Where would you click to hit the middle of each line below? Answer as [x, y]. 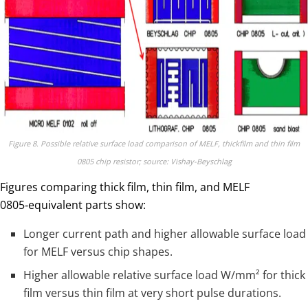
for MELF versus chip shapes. [98, 251]
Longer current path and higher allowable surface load [165, 233]
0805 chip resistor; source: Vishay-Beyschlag [154, 161]
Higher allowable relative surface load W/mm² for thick [165, 275]
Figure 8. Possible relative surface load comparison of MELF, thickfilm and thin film [154, 143]
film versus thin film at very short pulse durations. [153, 293]
